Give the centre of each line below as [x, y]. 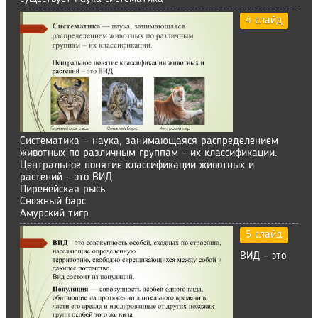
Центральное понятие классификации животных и [137, 165]
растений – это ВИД [66, 177]
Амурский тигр [54, 213]
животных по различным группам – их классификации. [149, 153]
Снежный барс [53, 201]
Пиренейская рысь [63, 189]
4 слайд [264, 20]
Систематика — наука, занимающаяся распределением [149, 141]
